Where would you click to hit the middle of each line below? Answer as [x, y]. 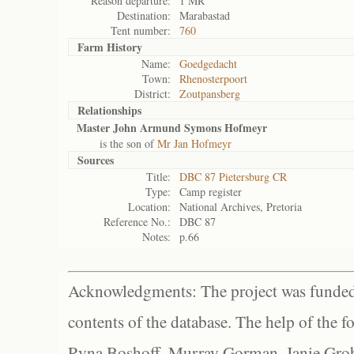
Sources [96, 160]
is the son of [117, 143]
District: [153, 94]
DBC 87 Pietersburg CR [233, 177]
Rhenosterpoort [213, 79]
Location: [149, 207]
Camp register [211, 192]
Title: [158, 177]
